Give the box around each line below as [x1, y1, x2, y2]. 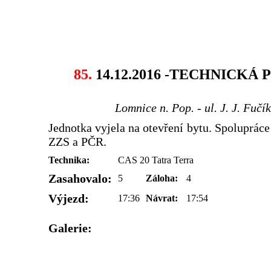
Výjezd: [48, 191, 89, 205]
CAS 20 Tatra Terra [118, 154, 194, 165]
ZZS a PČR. [48, 134, 106, 148]
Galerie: [48, 221, 92, 235]
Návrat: [146, 192, 178, 203]
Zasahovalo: [48, 171, 112, 185]
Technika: [48, 154, 90, 165]
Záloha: [146, 172, 178, 183]
